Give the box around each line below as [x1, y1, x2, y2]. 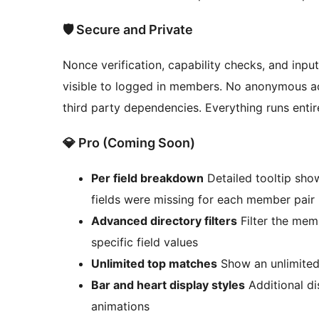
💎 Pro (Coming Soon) [63, 135, 195, 151]
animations [91, 299, 150, 314]
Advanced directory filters [91, 214, 237, 229]
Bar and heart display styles [91, 278, 245, 293]
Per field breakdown [91, 171, 204, 186]
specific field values [91, 235, 198, 250]
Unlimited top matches [91, 256, 217, 271]
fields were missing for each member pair [91, 192, 315, 207]
